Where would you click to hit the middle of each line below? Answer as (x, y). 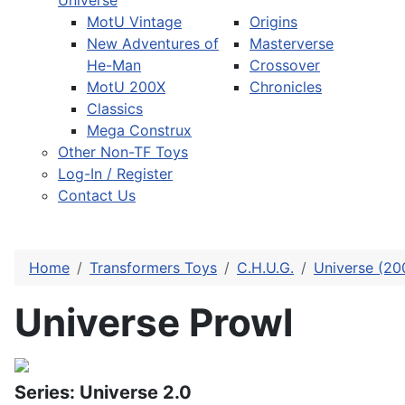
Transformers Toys (153, 268)
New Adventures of (153, 44)
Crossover (285, 66)
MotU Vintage (134, 22)
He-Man (114, 66)
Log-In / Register (115, 174)
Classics (115, 109)
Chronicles (286, 87)
